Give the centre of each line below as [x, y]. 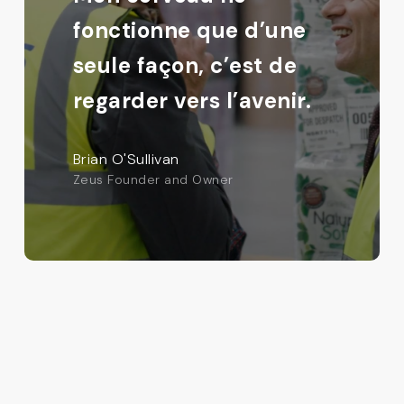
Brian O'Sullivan [126, 159]
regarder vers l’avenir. [192, 100]
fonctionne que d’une [189, 30]
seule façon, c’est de [185, 65]
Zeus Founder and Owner [153, 179]
